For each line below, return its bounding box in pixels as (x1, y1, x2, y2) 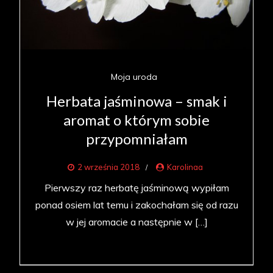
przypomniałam (85, 130, 188, 148)
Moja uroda (110, 71, 157, 83)
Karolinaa (166, 162, 203, 172)
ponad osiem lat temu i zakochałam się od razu (35, 199, 238, 211)
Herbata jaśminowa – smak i (46, 92, 227, 110)
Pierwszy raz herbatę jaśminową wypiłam (44, 182, 229, 194)
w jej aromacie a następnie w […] (65, 216, 208, 229)
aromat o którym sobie (63, 111, 210, 129)
